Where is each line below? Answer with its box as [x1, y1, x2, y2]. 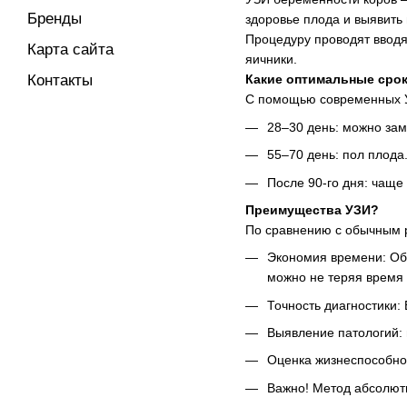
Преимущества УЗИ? [245, 202, 379, 217]
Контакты [27, 72, 93, 89]
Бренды [27, 10, 82, 27]
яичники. [245, 52, 297, 67]
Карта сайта [27, 41, 114, 58]
